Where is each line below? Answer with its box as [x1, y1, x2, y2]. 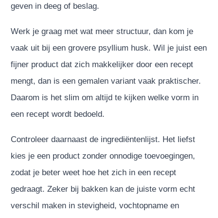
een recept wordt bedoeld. [11, 109, 105, 119]
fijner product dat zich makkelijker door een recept [11, 59, 194, 69]
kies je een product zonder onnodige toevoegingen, [11, 151, 196, 161]
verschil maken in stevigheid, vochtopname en [11, 200, 180, 210]
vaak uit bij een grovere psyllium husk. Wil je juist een [11, 43, 207, 53]
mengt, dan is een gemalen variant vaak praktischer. [11, 76, 201, 86]
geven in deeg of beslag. [11, 1, 100, 11]
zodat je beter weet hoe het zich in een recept [11, 167, 177, 177]
